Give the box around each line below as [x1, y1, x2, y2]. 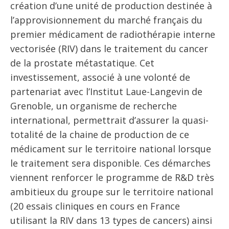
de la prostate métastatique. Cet [10, 56, 154, 69]
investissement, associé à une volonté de [10, 71, 190, 83]
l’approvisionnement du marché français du [10, 13, 202, 26]
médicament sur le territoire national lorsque [10, 142, 211, 155]
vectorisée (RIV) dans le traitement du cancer [10, 42, 208, 55]
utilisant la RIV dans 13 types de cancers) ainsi [10, 214, 212, 226]
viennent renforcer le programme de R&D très [10, 171, 214, 184]
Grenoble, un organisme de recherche [10, 99, 177, 112]
